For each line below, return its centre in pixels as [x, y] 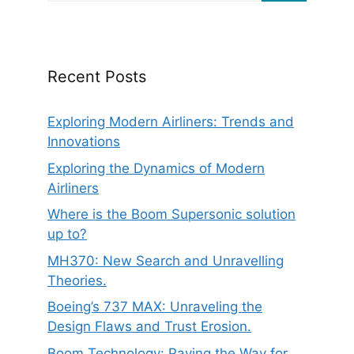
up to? [67, 234]
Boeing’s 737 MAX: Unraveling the [155, 307]
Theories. [77, 280]
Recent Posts [97, 77]
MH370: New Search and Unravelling [166, 260]
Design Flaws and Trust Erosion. [149, 327]
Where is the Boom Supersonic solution [171, 215]
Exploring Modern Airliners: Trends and [171, 122]
